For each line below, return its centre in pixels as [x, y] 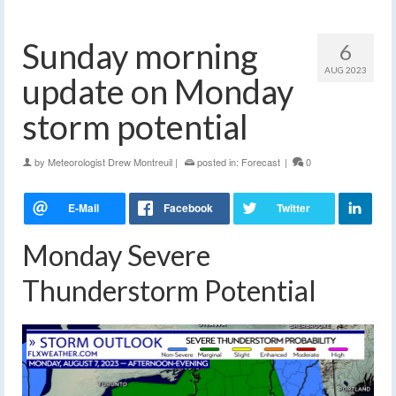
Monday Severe [116, 255]
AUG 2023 [346, 70]
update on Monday [158, 91]
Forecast [261, 162]
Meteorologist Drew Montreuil [110, 162]
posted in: [218, 162]
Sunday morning [140, 56]
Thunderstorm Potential [169, 291]
